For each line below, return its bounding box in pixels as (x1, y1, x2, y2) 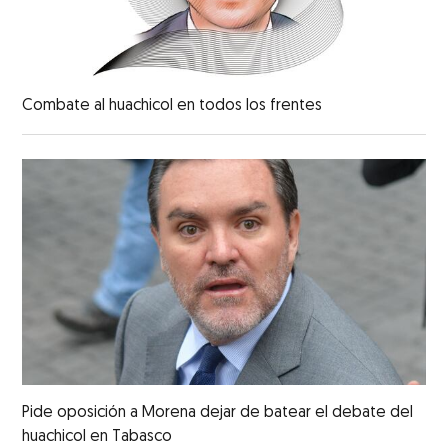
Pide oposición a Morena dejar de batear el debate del (22, 405, 414, 422)
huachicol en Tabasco (22, 429, 173, 446)
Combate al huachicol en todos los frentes (22, 97, 323, 114)
